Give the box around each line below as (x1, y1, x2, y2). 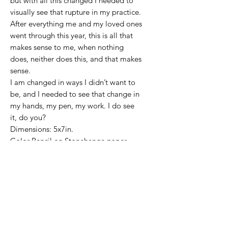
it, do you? (10, 112, 46, 123)
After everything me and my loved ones (10, 19, 142, 29)
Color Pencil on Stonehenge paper (10, 136, 127, 146)
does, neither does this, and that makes (10, 54, 141, 64)
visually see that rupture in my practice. (10, 7, 141, 17)
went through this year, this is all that (10, 31, 133, 41)
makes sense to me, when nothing (10, 42, 124, 52)
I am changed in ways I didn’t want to (10, 77, 135, 88)
